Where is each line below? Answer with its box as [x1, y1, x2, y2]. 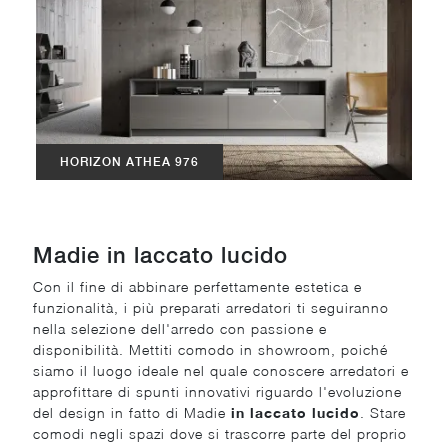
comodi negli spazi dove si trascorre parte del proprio [33, 425, 408, 443]
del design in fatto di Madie [33, 404, 232, 422]
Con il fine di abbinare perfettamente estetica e [33, 278, 363, 296]
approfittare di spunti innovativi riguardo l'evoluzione [33, 383, 403, 401]
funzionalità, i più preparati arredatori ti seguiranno [33, 299, 390, 317]
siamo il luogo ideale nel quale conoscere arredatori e [33, 362, 410, 380]
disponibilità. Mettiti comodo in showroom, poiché [33, 341, 389, 359]
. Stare [360, 404, 407, 422]
